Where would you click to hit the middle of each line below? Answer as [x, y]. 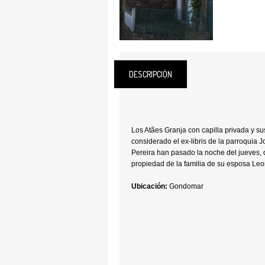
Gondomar [185, 186]
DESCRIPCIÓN [151, 74]
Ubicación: [149, 186]
